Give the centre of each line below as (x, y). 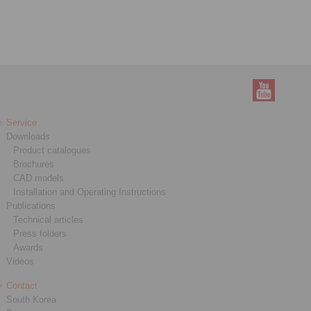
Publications (31, 205)
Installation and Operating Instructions (90, 192)
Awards (28, 247)
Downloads (28, 136)
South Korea (32, 299)
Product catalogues (52, 150)
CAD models (39, 178)
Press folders (40, 233)
